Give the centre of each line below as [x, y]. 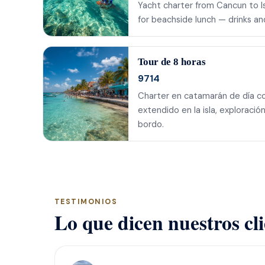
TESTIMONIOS [86, 201]
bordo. [151, 124]
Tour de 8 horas [172, 62]
